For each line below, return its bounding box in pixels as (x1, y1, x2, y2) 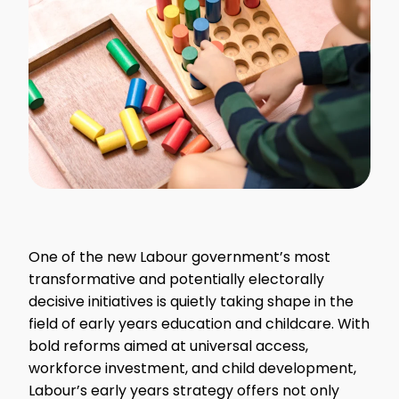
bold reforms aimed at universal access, (28, 335, 308, 356)
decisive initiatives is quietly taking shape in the (28, 290, 354, 312)
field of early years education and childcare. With (28, 313, 370, 334)
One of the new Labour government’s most (28, 246, 330, 267)
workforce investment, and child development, (28, 357, 356, 379)
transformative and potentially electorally (28, 268, 324, 289)
